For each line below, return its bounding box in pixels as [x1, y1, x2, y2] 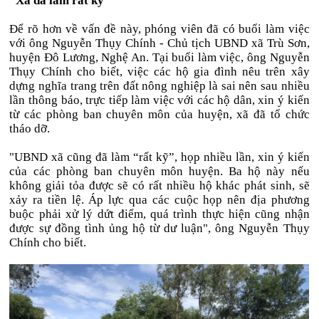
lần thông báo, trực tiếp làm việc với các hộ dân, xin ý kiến [9, 93, 310, 107]
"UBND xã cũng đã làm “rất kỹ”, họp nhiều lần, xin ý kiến [9, 150, 310, 164]
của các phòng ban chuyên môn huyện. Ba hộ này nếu [9, 164, 310, 178]
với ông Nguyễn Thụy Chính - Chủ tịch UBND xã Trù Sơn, [9, 36, 310, 50]
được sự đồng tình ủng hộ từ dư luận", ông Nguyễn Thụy [9, 221, 310, 235]
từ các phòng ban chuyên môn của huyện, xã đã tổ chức [9, 108, 310, 121]
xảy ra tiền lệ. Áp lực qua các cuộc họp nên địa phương [9, 193, 310, 206]
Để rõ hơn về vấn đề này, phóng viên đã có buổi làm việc [9, 22, 310, 36]
